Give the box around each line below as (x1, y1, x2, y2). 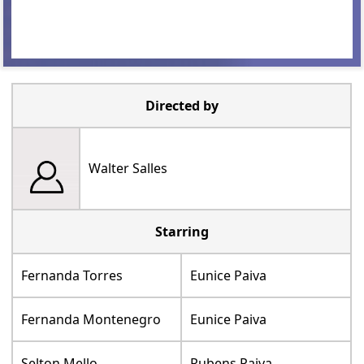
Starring (154, 222, 209, 240)
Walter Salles (89, 158, 168, 177)
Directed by (145, 96, 219, 115)
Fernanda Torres (21, 266, 123, 284)
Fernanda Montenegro (21, 310, 162, 328)
